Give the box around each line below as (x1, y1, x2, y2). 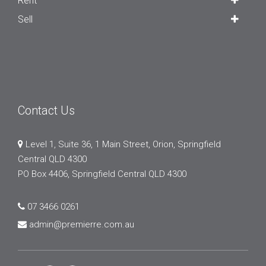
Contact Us (18, 103, 75, 118)
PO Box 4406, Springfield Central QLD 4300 (18, 168, 186, 179)
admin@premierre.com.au (29, 218, 134, 230)
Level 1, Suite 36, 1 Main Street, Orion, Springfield (23, 138, 221, 150)
